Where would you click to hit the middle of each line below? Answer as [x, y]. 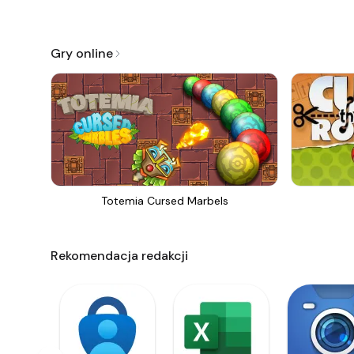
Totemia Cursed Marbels [164, 201]
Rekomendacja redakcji [119, 256]
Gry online [82, 53]
